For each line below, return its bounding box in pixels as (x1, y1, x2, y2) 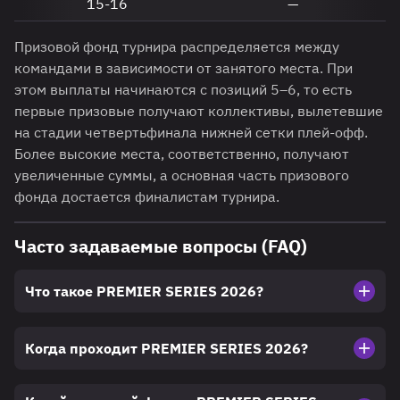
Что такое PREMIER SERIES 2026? (25, 282, 263, 301)
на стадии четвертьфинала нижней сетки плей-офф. (14, 123, 368, 142)
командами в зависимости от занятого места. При (14, 59, 353, 78)
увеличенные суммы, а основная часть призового (14, 166, 349, 185)
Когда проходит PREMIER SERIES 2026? (25, 339, 308, 358)
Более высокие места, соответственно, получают (14, 145, 349, 163)
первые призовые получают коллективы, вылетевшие (14, 102, 383, 121)
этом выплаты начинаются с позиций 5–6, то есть (14, 80, 352, 99)
